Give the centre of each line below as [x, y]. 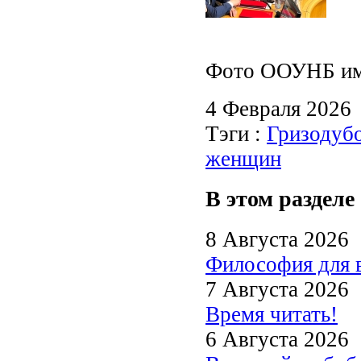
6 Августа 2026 [277, 339]
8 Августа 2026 [277, 239]
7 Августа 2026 [277, 289]
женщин [243, 158]
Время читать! [272, 314]
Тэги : [236, 133]
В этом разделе [280, 199]
